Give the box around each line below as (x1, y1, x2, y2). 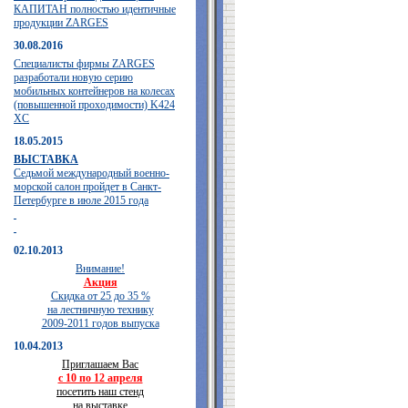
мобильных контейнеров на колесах (14, 85, 175, 97)
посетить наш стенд (56, 385, 144, 398)
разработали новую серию (14, 71, 133, 84)
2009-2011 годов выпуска (41, 317, 159, 330)
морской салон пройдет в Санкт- (14, 180, 161, 193)
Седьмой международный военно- (14, 167, 169, 179)
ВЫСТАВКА (14, 153, 78, 166)
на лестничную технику (46, 303, 154, 316)
